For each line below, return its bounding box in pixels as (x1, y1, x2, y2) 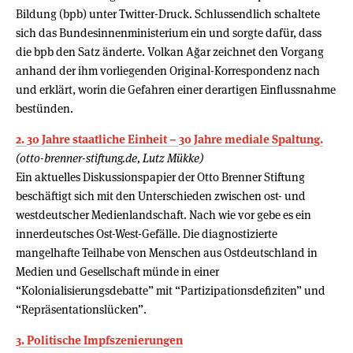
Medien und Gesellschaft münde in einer (16, 263, 219, 279)
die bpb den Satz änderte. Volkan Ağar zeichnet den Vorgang (16, 43, 324, 59)
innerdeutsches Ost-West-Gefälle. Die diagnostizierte (16, 225, 277, 241)
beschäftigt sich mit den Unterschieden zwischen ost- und (16, 188, 306, 203)
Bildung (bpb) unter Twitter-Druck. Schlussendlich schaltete (16, 6, 320, 21)
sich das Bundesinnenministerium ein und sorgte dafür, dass (16, 24, 321, 40)
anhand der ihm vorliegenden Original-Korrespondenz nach (16, 62, 320, 78)
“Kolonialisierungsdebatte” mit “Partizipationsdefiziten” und (16, 282, 325, 298)
